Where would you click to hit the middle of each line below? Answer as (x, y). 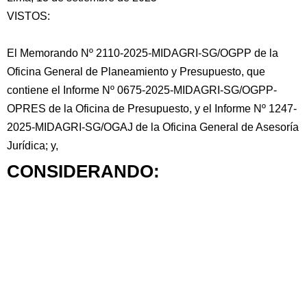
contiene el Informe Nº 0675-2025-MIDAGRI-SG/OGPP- (142, 90)
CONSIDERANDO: (83, 171)
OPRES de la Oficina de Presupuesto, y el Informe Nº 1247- (152, 109)
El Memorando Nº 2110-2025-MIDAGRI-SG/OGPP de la (143, 53)
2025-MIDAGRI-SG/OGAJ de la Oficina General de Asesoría (153, 127)
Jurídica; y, (33, 146)
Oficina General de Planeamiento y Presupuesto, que (136, 72)
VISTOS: (28, 16)
